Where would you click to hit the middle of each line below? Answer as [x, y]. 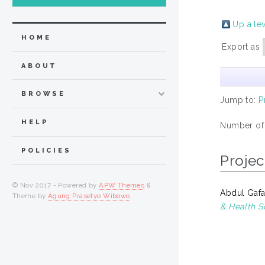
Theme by [30, 195]
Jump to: [240, 100]
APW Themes [122, 185]
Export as [242, 46]
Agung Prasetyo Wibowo [89, 195]
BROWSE [44, 94]
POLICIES [46, 150]
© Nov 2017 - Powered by [56, 185]
